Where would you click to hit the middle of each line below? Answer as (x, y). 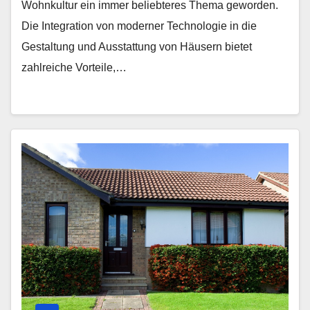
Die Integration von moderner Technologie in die (139, 26)
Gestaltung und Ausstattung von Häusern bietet (137, 47)
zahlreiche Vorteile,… (74, 67)
